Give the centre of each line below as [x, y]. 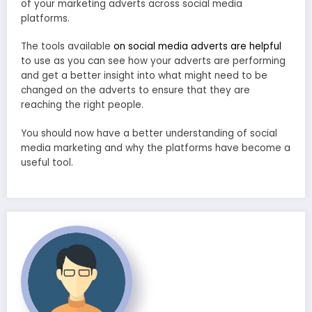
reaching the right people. [82, 105]
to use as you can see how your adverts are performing [153, 61]
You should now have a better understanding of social [149, 133]
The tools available [67, 47]
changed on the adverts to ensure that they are [135, 91]
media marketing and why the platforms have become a [156, 148]
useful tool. [47, 162]
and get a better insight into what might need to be [144, 76]
